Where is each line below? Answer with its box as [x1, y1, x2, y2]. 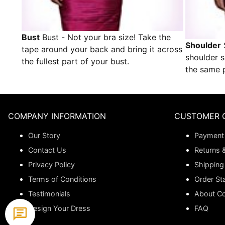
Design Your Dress [28, 204, 90, 212]
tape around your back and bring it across [22, 44, 182, 55]
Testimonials [28, 189, 70, 198]
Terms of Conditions [28, 175, 96, 183]
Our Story [28, 131, 60, 140]
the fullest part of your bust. [22, 56, 129, 67]
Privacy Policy [28, 160, 75, 169]
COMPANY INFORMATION [8, 111, 106, 121]
